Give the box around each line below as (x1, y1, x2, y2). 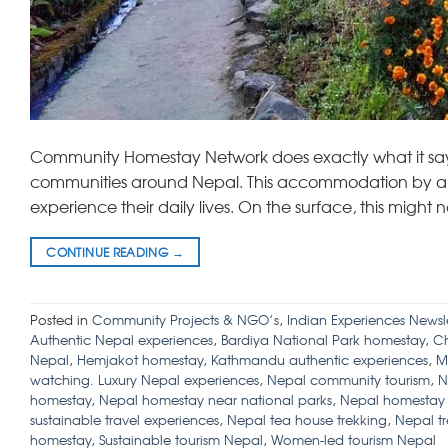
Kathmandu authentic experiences (211, 350, 428, 370)
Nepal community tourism (267, 370, 430, 390)
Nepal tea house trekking (227, 410, 387, 430)
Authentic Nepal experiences (30, 330, 213, 350)
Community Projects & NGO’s (92, 310, 279, 330)
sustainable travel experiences (30, 410, 219, 430)
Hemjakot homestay (77, 350, 203, 370)
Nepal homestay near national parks (99, 390, 332, 410)
